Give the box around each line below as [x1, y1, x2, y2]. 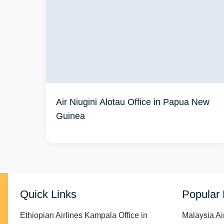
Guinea [56, 110, 85, 121]
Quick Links [20, 187, 76, 200]
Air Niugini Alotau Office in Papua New [56, 96, 209, 107]
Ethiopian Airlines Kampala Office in [20, 210, 147, 219]
